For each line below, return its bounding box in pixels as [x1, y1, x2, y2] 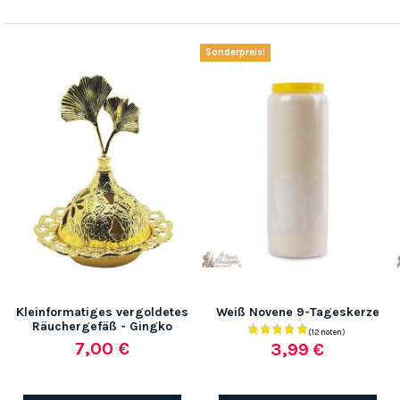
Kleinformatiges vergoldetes [16, 304, 188, 321]
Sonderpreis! [205, 46, 265, 59]
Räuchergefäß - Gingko [32, 319, 172, 335]
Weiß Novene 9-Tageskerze [216, 304, 379, 321]
